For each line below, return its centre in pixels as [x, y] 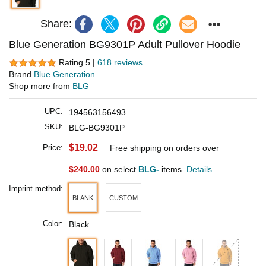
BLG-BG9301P [97, 128]
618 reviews [120, 62]
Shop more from [41, 86]
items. [173, 170]
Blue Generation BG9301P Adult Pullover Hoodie [125, 44]
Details [199, 170]
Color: [53, 224]
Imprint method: [36, 189]
